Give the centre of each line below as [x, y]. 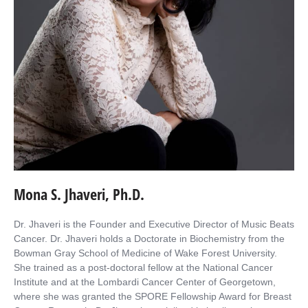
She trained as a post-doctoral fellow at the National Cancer [143, 268]
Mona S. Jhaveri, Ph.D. [79, 194]
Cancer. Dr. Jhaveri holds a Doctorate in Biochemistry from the [149, 239]
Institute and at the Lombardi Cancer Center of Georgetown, [145, 282]
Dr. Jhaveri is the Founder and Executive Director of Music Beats [154, 224]
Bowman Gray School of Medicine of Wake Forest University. [145, 253]
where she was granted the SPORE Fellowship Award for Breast [153, 297]
